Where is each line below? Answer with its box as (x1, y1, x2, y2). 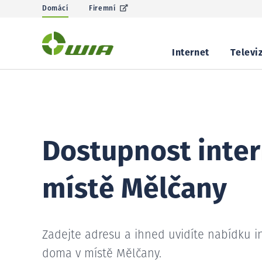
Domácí (42, 5, 68, 12)
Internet (172, 48, 209, 57)
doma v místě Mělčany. (42, 248, 161, 260)
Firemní (89, 5, 116, 12)
